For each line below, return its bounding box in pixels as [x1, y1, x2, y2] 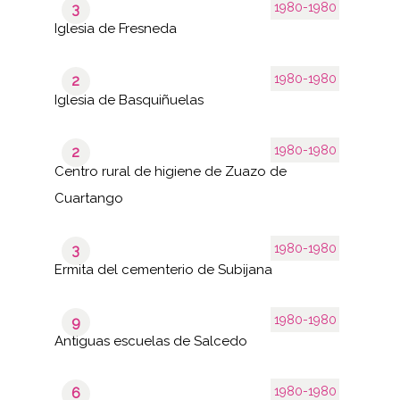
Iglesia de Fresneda [54, 20, 177, 37]
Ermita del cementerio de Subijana [54, 261, 272, 278]
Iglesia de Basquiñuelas [54, 91, 204, 108]
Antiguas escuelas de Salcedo [54, 332, 247, 349]
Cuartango [54, 189, 123, 206]
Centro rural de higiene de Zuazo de [54, 162, 287, 179]
